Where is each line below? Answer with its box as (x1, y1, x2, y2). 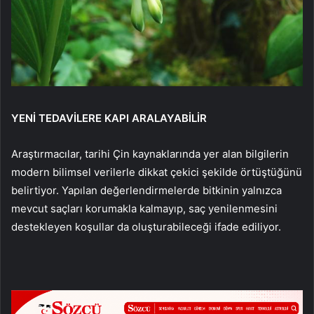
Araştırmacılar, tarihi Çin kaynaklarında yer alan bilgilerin (11, 146, 289, 161)
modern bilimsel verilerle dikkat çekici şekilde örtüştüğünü (11, 165, 302, 179)
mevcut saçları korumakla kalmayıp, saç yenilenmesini (11, 201, 278, 215)
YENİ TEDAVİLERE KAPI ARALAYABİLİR (11, 111, 207, 125)
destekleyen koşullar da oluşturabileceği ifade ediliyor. (11, 219, 281, 233)
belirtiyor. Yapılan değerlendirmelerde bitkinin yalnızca (11, 183, 282, 197)
